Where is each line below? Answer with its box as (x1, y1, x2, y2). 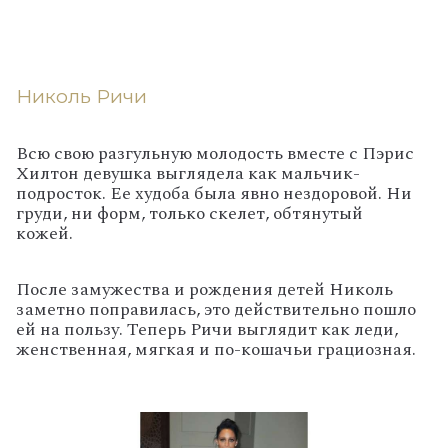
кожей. (16, 220, 77, 248)
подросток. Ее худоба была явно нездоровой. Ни (16, 180, 412, 208)
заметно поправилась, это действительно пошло (16, 295, 416, 323)
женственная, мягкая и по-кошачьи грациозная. (16, 335, 416, 363)
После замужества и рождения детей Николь (16, 275, 393, 303)
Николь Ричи (16, 83, 147, 108)
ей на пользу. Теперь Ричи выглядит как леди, (16, 315, 398, 343)
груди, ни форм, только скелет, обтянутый (16, 200, 363, 228)
